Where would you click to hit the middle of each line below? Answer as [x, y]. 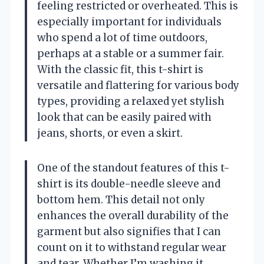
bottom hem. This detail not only [121, 200]
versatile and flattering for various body [138, 86]
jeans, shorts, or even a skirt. [110, 133]
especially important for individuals [129, 22]
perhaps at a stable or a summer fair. [131, 54]
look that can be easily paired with [124, 118]
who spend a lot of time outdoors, [122, 38]
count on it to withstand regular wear [132, 248]
